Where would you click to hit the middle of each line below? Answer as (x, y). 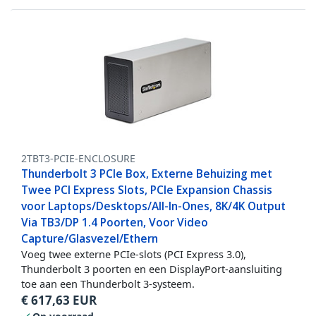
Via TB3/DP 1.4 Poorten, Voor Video (115, 223)
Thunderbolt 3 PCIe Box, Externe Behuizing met (147, 174)
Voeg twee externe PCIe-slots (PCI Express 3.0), (134, 254)
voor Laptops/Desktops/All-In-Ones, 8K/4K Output (153, 206)
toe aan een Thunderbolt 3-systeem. (108, 284)
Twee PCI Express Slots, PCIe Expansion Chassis (147, 190)
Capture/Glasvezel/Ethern (90, 239)
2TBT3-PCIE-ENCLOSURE (78, 159)
